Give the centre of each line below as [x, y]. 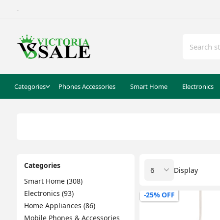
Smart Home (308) [53, 181]
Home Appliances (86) [59, 206]
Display [186, 170]
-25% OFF [159, 195]
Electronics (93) [49, 193]
